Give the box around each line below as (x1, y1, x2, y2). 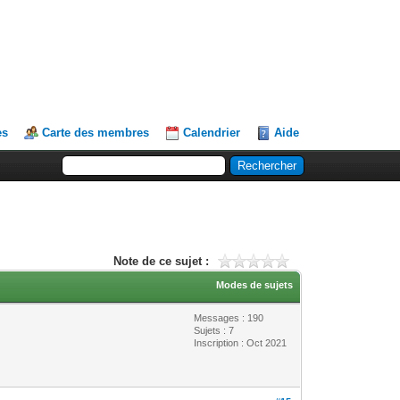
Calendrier (183, 126, 241, 139)
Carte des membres (42, 126, 150, 139)
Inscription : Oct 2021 (194, 337, 287, 348)
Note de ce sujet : (112, 254, 209, 268)
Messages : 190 (194, 312, 264, 323)
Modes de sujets (216, 279, 294, 290)
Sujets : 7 (194, 324, 235, 336)
